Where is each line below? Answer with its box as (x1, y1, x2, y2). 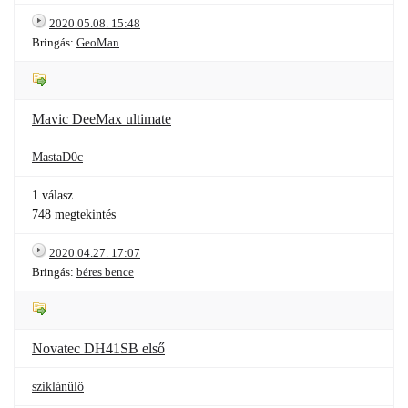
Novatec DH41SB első (32, 341, 165, 356)
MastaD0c (32, 150, 83, 164)
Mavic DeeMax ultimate (32, 111, 171, 127)
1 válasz (32, 189, 73, 202)
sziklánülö (32, 380, 84, 393)
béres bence (76, 265, 134, 279)
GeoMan (76, 36, 119, 49)
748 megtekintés (32, 208, 116, 221)
